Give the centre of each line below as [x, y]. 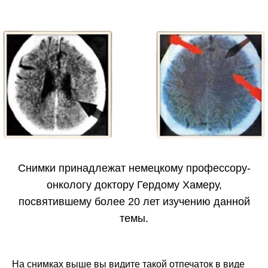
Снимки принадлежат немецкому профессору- [134, 168]
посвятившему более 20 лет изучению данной [134, 202]
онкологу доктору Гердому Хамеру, [134, 185]
